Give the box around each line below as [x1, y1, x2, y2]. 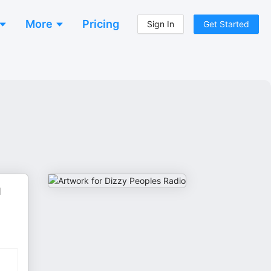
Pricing [82, 18, 119, 30]
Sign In [147, 19, 174, 29]
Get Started [203, 19, 249, 29]
